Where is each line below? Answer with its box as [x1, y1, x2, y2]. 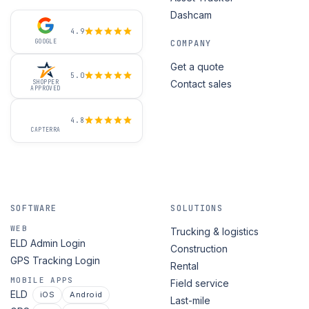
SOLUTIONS [170, 202, 223, 214]
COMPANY [170, 38, 212, 50]
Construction [170, 242, 228, 255]
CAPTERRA [30, 126, 61, 134]
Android [70, 289, 103, 299]
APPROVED [30, 85, 61, 92]
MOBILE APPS [10, 275, 74, 285]
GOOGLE [34, 37, 57, 45]
